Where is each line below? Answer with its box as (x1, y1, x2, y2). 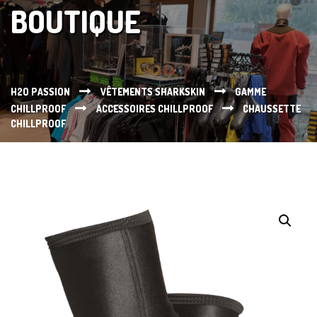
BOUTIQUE (11, 1, 141, 40)
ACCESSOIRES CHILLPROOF (96, 103, 213, 115)
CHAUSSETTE (243, 103, 301, 115)
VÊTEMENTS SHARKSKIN (100, 86, 205, 98)
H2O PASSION (11, 86, 70, 98)
